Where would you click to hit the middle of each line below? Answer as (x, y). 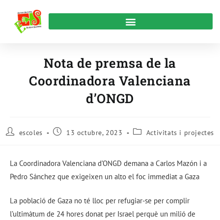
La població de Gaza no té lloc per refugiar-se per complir (100, 201)
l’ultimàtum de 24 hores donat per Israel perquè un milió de (103, 214)
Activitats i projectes (180, 133)
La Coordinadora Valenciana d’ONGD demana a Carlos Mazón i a (108, 163)
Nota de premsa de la (110, 63)
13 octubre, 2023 (95, 133)
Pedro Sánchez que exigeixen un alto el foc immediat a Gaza (105, 176)
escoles (31, 133)
